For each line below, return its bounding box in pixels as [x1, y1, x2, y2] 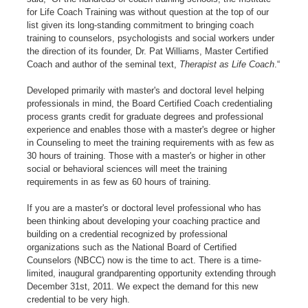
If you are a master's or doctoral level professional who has [27, 202, 262, 213]
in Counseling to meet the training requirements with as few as [27, 137, 275, 148]
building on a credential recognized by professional [27, 228, 228, 239]
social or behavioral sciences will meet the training [27, 163, 228, 174]
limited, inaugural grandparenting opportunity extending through [27, 267, 276, 278]
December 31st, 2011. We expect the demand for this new [27, 280, 258, 291]
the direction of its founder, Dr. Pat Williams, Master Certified [27, 45, 269, 56]
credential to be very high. [27, 294, 131, 305]
